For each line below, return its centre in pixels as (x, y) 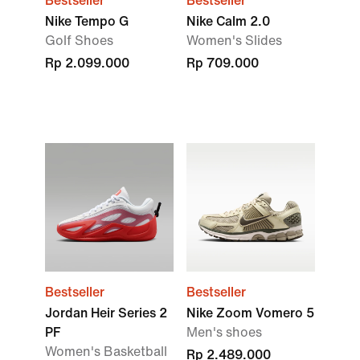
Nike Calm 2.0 (228, 21)
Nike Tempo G (87, 21)
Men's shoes (224, 332)
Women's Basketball (106, 352)
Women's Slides (234, 41)
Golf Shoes (79, 41)
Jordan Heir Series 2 (106, 313)
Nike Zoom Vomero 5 (250, 313)
